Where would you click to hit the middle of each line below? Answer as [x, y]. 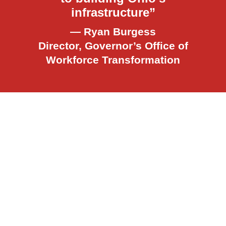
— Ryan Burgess [113, 32]
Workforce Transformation [113, 60]
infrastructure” [113, 12]
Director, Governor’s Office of [113, 46]
